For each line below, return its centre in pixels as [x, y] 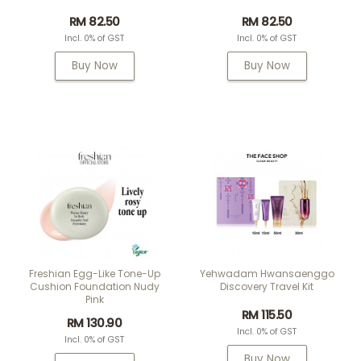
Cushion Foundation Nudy [94, 286]
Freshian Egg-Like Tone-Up [94, 274]
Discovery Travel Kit [267, 286]
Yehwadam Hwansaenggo [267, 274]
